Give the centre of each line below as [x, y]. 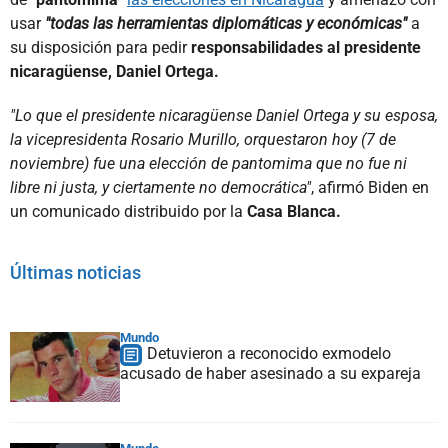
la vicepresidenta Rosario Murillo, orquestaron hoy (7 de [203, 139]
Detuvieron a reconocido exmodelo [269, 353]
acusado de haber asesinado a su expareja [270, 373]
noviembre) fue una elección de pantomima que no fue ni [208, 163]
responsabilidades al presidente [306, 47]
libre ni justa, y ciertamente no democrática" [160, 187]
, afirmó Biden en [370, 187]
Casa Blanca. [294, 211]
